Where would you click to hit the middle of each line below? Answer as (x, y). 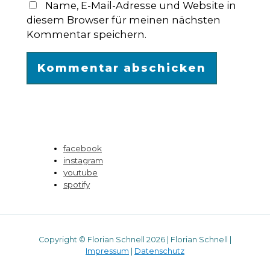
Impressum (107, 251)
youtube (80, 172)
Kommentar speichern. (86, 35)
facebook (83, 148)
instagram (83, 160)
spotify (77, 184)
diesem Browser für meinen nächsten (123, 20)
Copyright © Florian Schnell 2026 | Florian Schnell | (135, 240)
